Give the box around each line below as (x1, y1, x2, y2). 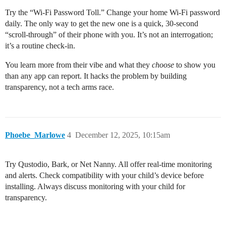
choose (152, 61, 174, 70)
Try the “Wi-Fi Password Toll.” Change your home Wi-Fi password (5, 8, 220, 17)
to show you (174, 61, 215, 70)
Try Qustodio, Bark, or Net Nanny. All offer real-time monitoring (5, 160, 212, 169)
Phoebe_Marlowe (5, 131, 65, 140)
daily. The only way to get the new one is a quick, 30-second (5, 19, 198, 28)
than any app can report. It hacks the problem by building (5, 72, 187, 81)
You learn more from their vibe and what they (5, 61, 152, 70)
